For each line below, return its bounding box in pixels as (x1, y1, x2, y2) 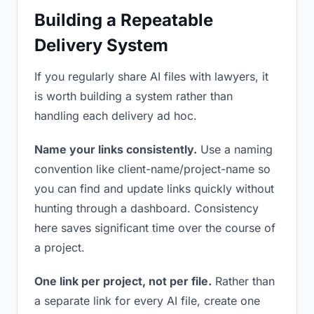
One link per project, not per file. (34, 274, 212, 288)
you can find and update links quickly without (34, 182, 274, 196)
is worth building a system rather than (34, 89, 233, 103)
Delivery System (34, 35, 168, 55)
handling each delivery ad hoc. (34, 109, 197, 123)
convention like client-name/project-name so (34, 162, 271, 176)
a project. (34, 240, 85, 254)
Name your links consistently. (34, 142, 197, 156)
